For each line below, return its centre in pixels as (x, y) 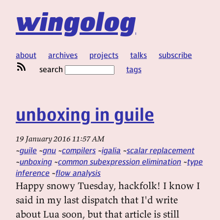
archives (63, 55)
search (52, 69)
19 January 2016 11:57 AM (60, 138)
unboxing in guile (85, 114)
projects (104, 55)
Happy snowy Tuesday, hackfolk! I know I (108, 185)
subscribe (175, 55)
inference (33, 173)
